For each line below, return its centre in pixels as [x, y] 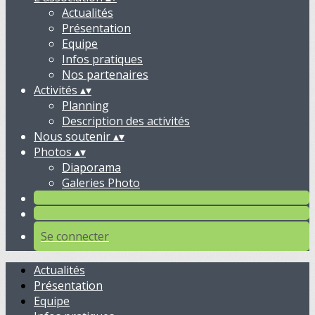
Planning [85, 105]
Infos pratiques [102, 59]
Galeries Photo [101, 183]
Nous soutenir [73, 136]
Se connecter [75, 236]
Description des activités [126, 121]
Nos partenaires [105, 75]
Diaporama [91, 167]
